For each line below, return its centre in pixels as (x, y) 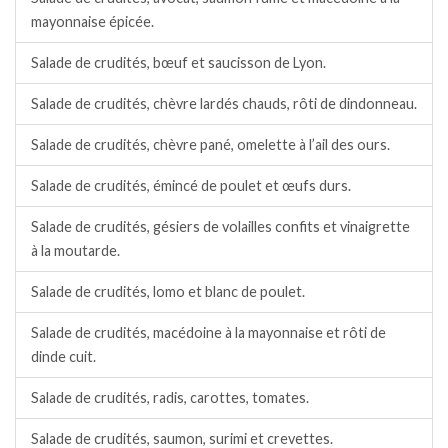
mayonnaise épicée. (92, 21)
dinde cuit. (63, 356)
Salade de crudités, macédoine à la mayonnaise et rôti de (208, 332)
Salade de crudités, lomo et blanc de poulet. (168, 291)
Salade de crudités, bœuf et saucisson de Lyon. (178, 62)
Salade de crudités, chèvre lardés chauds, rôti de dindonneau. (224, 103)
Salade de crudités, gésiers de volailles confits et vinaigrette (220, 226)
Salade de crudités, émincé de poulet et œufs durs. (191, 185)
